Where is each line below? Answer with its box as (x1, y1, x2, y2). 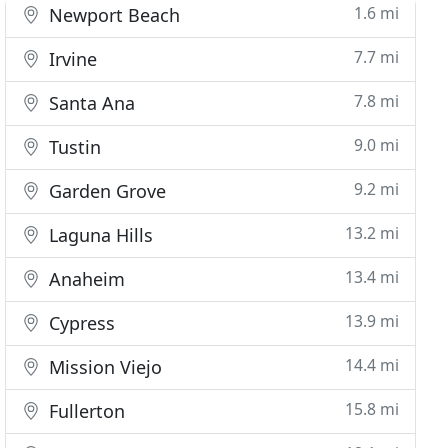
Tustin (44, 135, 102, 159)
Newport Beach (44, 3, 181, 27)
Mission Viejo (44, 355, 163, 379)
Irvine (44, 47, 98, 71)
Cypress (44, 311, 116, 335)
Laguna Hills (44, 223, 154, 247)
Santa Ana (44, 91, 136, 115)
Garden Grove (44, 179, 167, 203)
